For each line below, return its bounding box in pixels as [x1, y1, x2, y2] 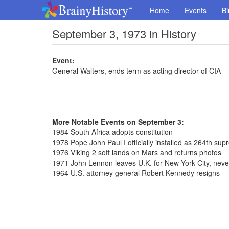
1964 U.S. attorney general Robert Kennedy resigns [52, 168, 220, 178]
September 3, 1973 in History [52, 26, 196, 41]
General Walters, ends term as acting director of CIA [52, 65, 221, 76]
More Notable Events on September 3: [52, 117, 184, 127]
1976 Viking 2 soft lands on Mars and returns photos [52, 147, 221, 157]
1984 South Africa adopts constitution [52, 127, 173, 137]
